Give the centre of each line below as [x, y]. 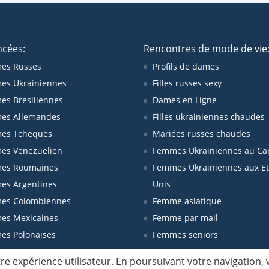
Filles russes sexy [187, 83]
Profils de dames [186, 66]
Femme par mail [185, 218]
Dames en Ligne [185, 100]
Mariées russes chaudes [201, 134]
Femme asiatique [187, 201]
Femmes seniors [185, 234]
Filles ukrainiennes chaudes [209, 117]
